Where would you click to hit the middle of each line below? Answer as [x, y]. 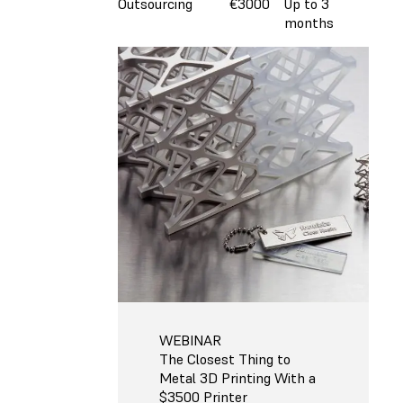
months [309, 22]
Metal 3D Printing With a [237, 377]
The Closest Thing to [225, 358]
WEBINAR [190, 340]
